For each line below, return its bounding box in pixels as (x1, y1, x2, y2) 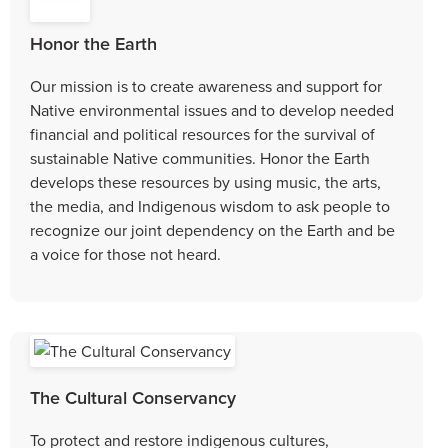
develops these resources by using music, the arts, (30, 170, 381, 193)
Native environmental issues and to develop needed (30, 98, 394, 121)
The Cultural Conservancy (30, 384, 236, 410)
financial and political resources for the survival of (30, 122, 375, 145)
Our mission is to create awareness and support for (30, 74, 382, 97)
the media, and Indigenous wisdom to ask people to (30, 194, 390, 217)
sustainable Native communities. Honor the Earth (30, 146, 370, 169)
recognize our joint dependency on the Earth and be (30, 218, 395, 241)
